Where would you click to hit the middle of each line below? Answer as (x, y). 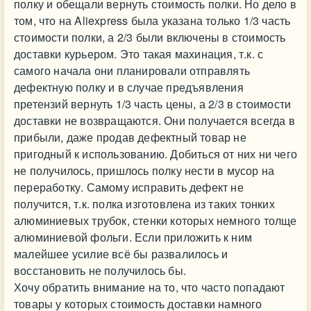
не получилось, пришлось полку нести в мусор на (144, 170)
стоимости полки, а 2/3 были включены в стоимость (150, 37)
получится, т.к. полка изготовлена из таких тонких (144, 204)
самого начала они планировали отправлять (132, 70)
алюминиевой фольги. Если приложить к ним (133, 237)
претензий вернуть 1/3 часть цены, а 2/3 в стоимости (153, 104)
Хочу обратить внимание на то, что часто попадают (150, 287)
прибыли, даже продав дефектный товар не (130, 137)
